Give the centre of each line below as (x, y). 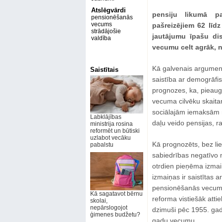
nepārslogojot (109, 208)
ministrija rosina (111, 124)
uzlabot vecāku (110, 138)
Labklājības (106, 117)
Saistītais (104, 70)
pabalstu (102, 145)
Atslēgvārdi (108, 10)
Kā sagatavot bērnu (116, 194)
